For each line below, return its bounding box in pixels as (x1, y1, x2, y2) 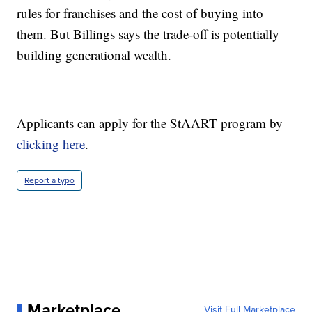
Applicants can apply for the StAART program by (17, 114, 283, 132)
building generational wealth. (17, 46, 172, 64)
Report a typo (24, 174, 75, 187)
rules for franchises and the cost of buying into (17, 4, 264, 22)
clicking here (17, 135, 86, 153)
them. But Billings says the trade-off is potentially (17, 25, 280, 43)
